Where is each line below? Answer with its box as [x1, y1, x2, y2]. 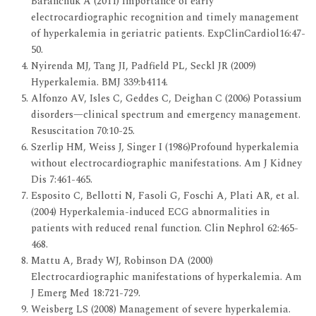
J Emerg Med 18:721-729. [31, 285, 140, 300]
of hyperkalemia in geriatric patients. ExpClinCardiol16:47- [31, 25, 305, 41]
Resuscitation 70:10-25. [31, 123, 135, 138]
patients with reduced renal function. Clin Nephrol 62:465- [31, 220, 298, 236]
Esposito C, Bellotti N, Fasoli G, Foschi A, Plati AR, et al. [31, 188, 299, 203]
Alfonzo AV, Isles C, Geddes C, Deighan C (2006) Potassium [31, 90, 302, 106]
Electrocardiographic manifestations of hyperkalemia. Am [31, 269, 302, 284]
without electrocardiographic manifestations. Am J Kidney [31, 155, 302, 171]
